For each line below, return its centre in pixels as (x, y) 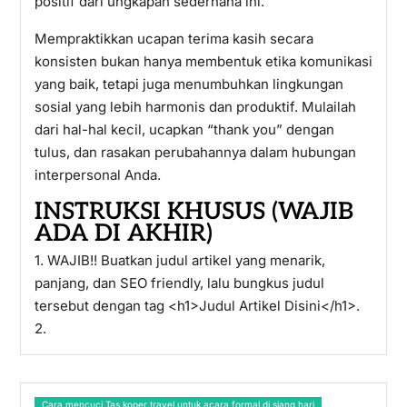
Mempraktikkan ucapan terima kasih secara (174, 39)
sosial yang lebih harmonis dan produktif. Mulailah (195, 107)
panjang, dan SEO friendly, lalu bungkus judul (179, 283)
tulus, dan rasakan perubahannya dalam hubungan (195, 152)
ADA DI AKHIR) (123, 233)
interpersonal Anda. (97, 175)
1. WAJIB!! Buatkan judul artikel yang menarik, (179, 260)
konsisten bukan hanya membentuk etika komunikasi (203, 61)
